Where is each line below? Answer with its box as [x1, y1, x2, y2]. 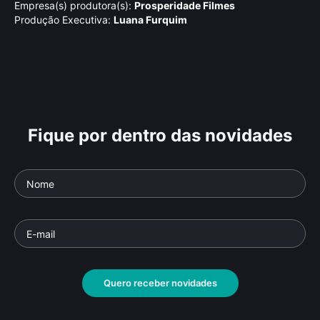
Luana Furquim [114, 14, 187, 26]
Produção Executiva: [14, 14, 111, 26]
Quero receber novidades [103, 277, 217, 289]
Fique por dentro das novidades [28, 125, 292, 146]
